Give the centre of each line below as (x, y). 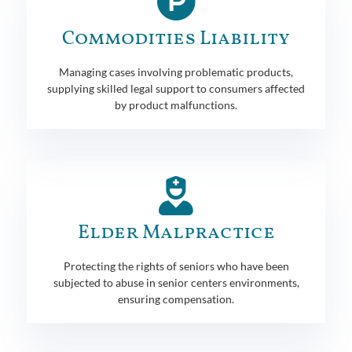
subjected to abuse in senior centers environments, (176, 282)
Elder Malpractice (176, 233)
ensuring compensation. (176, 299)
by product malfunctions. (176, 104)
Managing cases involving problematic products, (176, 71)
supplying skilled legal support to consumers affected (176, 88)
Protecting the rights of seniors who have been (176, 266)
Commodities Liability (176, 38)
